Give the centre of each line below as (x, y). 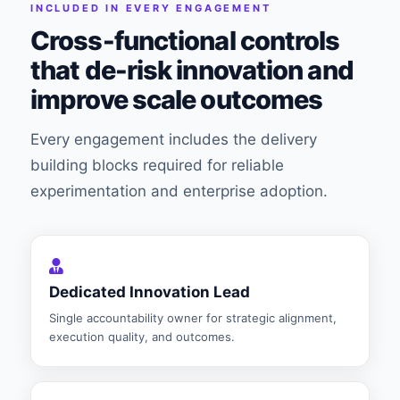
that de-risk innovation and (192, 70)
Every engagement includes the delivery (174, 139)
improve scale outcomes (177, 100)
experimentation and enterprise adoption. (179, 191)
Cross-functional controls (185, 41)
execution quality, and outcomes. (142, 337)
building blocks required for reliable (157, 165)
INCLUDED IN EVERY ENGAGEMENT (151, 8)
